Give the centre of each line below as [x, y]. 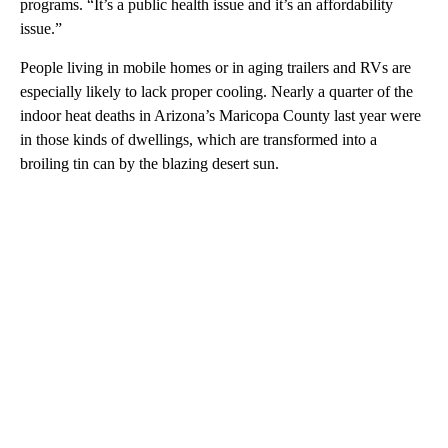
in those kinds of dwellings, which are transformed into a [198, 139]
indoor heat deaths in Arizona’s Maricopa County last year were [220, 115]
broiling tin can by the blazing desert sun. [149, 163]
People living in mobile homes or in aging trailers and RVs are [215, 67]
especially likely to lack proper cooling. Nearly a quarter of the [216, 91]
